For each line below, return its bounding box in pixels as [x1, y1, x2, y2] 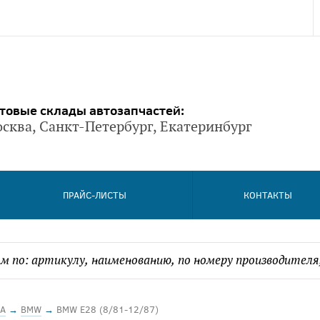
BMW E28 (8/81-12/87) [56, 303, 159, 316]
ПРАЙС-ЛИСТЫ [63, 189, 127, 201]
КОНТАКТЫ [243, 189, 292, 201]
